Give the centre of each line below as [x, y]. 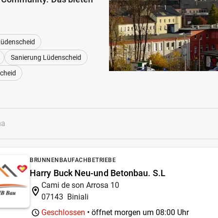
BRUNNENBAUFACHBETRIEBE [73, 160]
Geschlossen [63, 212]
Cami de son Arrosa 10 [80, 185]
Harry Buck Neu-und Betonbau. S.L [98, 173]
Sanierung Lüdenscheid [46, 57]
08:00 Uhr [172, 212]
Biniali [78, 197]
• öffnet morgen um [120, 212]
